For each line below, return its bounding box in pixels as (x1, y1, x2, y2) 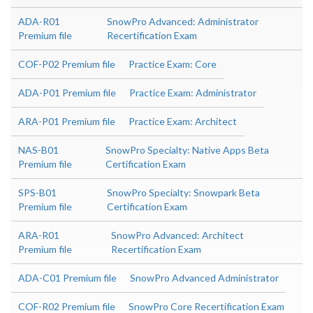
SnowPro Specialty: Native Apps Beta (105, 144, 270, 156)
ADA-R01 (18, 15, 60, 28)
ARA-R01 (18, 229, 59, 242)
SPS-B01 (18, 187, 57, 199)
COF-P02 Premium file (18, 58, 115, 71)
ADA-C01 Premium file (18, 272, 117, 284)
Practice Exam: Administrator (129, 87, 256, 99)
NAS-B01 (18, 144, 59, 156)
